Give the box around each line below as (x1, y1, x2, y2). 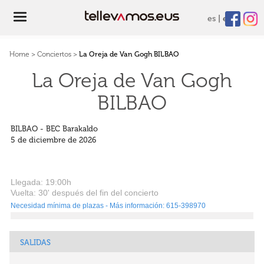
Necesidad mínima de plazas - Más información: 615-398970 (11, 202, 206, 210)
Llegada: (11, 177, 45, 187)
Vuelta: (11, 188, 38, 197)
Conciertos (37, 50, 71, 58)
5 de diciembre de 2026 (11, 136, 96, 144)
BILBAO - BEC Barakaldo (11, 124, 98, 133)
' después (48, 188, 84, 197)
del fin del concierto (84, 188, 159, 197)
